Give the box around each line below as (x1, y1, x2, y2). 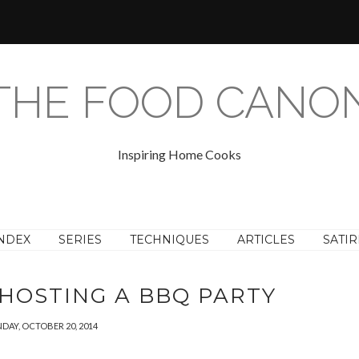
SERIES (58, 232, 102, 247)
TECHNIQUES (130, 232, 209, 247)
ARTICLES (237, 232, 295, 247)
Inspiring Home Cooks (118, 147, 241, 162)
